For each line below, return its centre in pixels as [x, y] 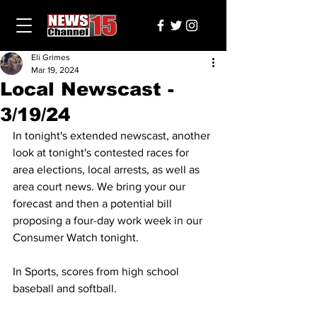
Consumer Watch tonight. [77, 237]
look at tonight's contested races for [102, 152]
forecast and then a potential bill [94, 203]
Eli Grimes [51, 57]
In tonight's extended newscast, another [113, 136]
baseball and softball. [65, 288]
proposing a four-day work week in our [109, 220]
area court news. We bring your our [100, 186]
